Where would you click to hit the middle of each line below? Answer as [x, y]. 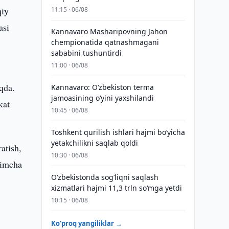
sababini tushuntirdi [86, 53]
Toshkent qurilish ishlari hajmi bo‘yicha [118, 132]
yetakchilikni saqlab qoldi [94, 143]
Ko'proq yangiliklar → [86, 223]
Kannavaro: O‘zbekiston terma [102, 87]
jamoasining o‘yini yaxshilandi [102, 98]
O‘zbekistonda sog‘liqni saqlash [105, 177]
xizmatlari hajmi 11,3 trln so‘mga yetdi [116, 188]
